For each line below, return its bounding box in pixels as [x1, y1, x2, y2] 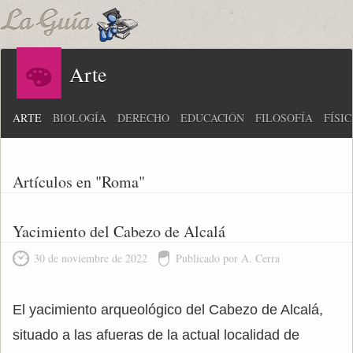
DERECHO [117, 110, 169, 125]
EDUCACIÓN [180, 110, 244, 125]
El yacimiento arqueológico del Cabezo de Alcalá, [13, 302, 323, 318]
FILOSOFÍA [255, 110, 313, 125]
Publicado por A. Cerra [176, 251, 280, 266]
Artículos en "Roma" [13, 171, 145, 192]
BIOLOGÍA [53, 110, 106, 125]
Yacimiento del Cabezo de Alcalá [13, 221, 225, 242]
